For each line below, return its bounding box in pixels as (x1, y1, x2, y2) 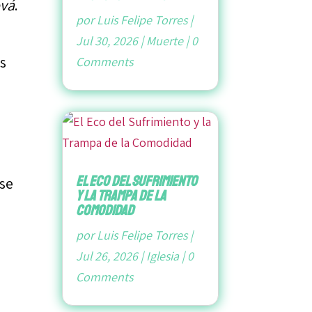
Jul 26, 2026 (76, 248, 139, 265)
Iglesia (146, 248, 180, 265)
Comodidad (76, 201, 134, 220)
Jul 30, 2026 (76, 33, 139, 49)
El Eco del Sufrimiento (76, 172, 198, 191)
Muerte (146, 33, 184, 49)
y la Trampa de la (76, 187, 166, 205)
